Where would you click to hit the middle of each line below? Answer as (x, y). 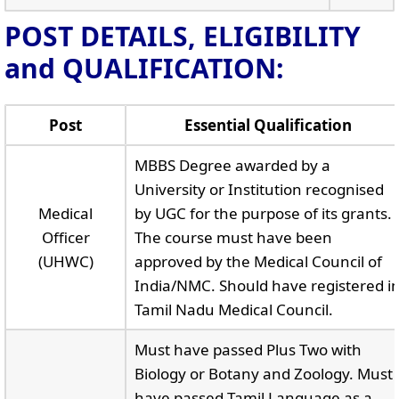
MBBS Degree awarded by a (232, 165)
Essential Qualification (268, 125)
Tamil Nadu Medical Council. (233, 309)
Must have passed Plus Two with (248, 350)
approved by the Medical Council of (258, 261)
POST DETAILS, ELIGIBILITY (183, 36)
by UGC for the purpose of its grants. (263, 213)
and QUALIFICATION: (144, 68)
